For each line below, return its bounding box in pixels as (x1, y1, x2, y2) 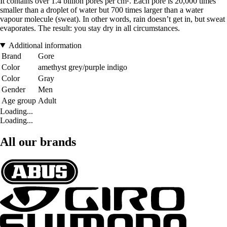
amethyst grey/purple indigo (38, 62, 127, 71)
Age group (2, 96, 36, 105)
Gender (2, 85, 25, 94)
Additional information (8, 41, 82, 50)
